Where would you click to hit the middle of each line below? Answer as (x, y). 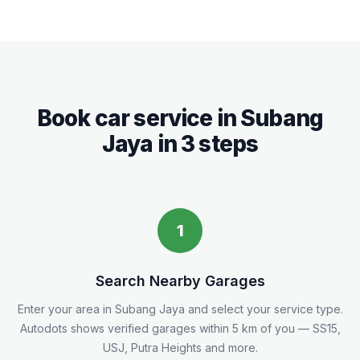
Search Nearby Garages (180, 280)
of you (276, 328)
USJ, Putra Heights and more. (180, 347)
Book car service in (139, 118)
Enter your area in (66, 309)
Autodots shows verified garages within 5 (131, 328)
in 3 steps (206, 143)
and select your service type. (264, 309)
